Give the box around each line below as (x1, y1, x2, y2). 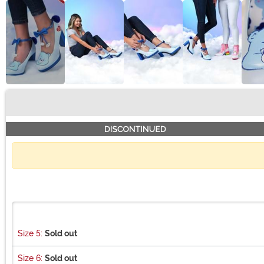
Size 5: (18, 228, 42, 238)
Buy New (11, 103, 52, 115)
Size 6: (18, 253, 42, 263)
